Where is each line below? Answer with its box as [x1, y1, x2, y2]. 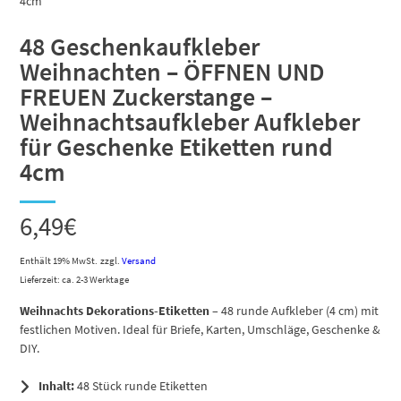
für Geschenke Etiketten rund [20, 130, 334, 163]
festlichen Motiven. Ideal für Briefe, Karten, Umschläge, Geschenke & [20, 320, 381, 337]
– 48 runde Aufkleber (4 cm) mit [209, 302, 380, 319]
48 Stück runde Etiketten [74, 377, 209, 394]
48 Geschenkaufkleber [20, 30, 260, 63]
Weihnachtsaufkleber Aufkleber [20, 105, 361, 138]
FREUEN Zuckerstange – [20, 80, 273, 113]
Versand [122, 253, 157, 267]
